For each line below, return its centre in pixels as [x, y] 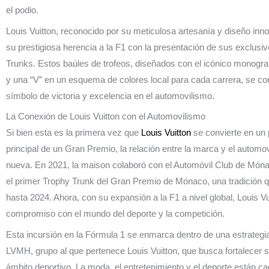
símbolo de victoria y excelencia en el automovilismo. [110, 95]
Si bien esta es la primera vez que [74, 133]
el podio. [22, 10]
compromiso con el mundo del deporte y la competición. [115, 214]
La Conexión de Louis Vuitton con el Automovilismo [106, 116]
